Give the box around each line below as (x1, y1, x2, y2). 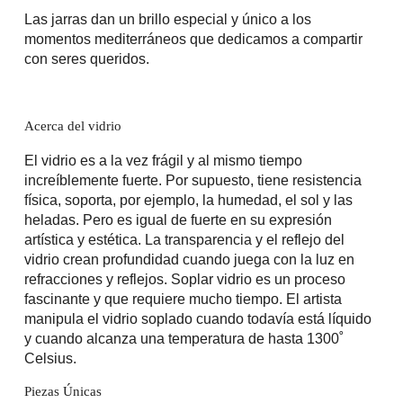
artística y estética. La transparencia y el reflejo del (23, 230, 345, 247)
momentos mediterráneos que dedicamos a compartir (23, 31, 363, 48)
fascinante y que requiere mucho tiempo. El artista (23, 290, 342, 307)
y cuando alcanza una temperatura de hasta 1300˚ (23, 329, 344, 346)
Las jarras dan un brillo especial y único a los (23, 11, 311, 28)
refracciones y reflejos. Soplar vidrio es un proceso (23, 270, 345, 287)
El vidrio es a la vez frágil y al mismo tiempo (23, 151, 302, 168)
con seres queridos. (23, 50, 149, 67)
